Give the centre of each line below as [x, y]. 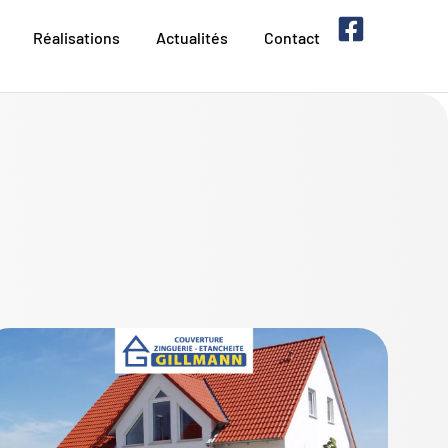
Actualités [192, 37]
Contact [292, 37]
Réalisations [77, 37]
